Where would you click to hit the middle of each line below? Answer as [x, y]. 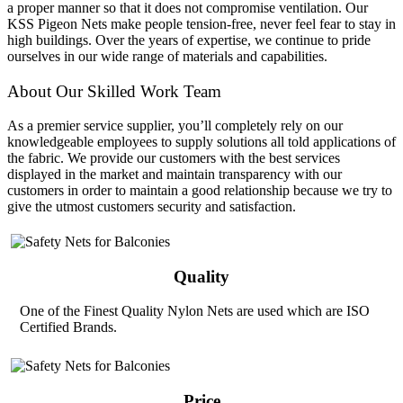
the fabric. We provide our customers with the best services [174, 158]
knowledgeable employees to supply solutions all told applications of [201, 142]
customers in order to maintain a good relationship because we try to [200, 191]
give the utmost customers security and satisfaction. [152, 207]
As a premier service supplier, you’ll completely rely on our [175, 126]
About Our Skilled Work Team [114, 91]
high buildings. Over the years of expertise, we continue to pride [189, 40]
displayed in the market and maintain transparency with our [175, 175]
